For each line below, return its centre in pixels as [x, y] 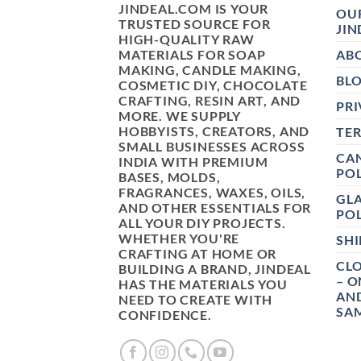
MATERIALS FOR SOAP [192, 55]
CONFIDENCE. [165, 315]
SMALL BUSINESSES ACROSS [212, 147]
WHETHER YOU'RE [179, 239]
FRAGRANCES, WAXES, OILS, [212, 193]
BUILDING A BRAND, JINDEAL [215, 269]
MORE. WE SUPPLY [180, 116]
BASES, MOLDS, [170, 177]
